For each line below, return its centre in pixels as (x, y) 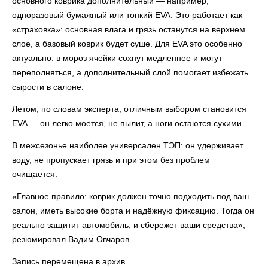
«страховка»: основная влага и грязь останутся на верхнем (129, 29)
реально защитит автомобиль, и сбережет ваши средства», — (134, 225)
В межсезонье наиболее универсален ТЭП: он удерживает (128, 145)
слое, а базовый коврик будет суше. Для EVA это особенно (127, 44)
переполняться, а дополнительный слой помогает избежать (130, 72)
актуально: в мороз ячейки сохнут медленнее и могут (117, 58)
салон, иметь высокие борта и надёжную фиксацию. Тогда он (133, 211)
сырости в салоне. (48, 87)
